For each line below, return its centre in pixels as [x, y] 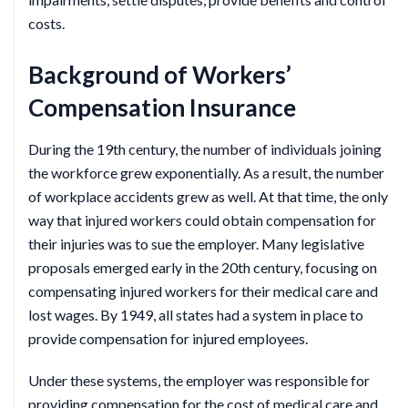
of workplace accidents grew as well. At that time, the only [208, 196]
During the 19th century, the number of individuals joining [205, 149]
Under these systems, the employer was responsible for [199, 380]
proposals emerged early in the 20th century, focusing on [203, 267]
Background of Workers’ [160, 75]
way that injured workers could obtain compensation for [202, 220]
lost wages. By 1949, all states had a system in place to [196, 315]
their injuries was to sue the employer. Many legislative [196, 244]
